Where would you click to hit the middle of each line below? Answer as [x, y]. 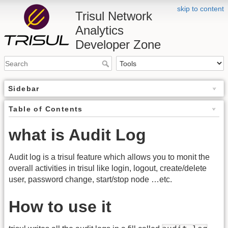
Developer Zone [118, 45]
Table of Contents [46, 109]
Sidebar [24, 89]
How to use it [60, 206]
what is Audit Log [77, 135]
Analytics [99, 30]
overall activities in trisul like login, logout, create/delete [108, 168]
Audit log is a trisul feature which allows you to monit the [109, 157]
